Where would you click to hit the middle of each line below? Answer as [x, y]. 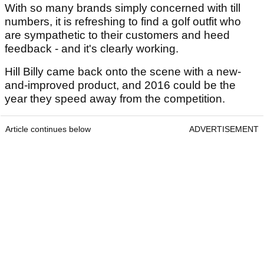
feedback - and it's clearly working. [93, 49]
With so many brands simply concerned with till [123, 8]
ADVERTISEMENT [224, 129]
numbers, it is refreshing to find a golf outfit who [123, 22]
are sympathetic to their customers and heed [117, 35]
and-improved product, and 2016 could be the [120, 85]
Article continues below [48, 129]
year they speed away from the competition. [116, 99]
